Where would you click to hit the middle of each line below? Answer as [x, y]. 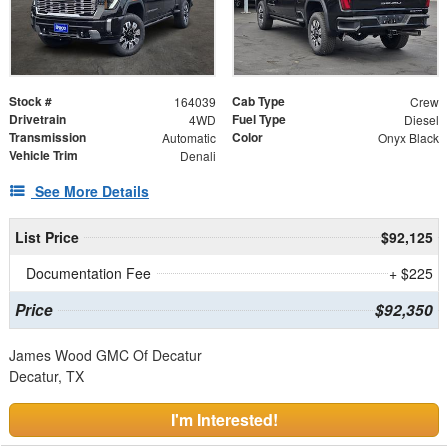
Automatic [188, 137]
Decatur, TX [46, 375]
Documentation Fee [88, 272]
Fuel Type [259, 118]
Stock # [30, 100]
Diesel [421, 119]
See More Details [92, 190]
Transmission [47, 136]
